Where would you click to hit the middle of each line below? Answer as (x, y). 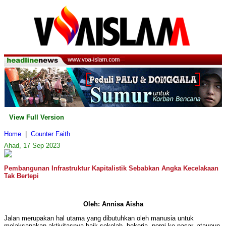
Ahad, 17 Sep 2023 (32, 146)
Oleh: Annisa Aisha (113, 204)
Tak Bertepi (21, 176)
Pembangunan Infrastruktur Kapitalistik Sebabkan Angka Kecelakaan (111, 168)
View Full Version (37, 118)
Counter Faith (50, 134)
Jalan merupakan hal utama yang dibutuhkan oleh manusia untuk (99, 218)
